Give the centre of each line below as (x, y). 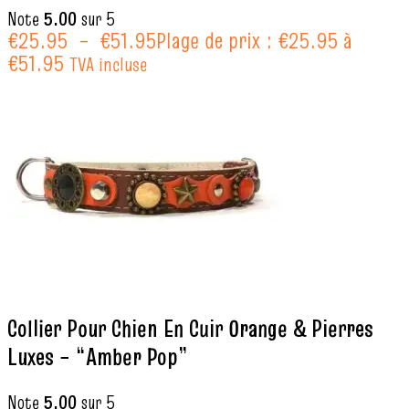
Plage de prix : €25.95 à (254, 41)
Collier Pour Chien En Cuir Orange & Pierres (190, 328)
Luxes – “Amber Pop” (98, 357)
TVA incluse (108, 65)
